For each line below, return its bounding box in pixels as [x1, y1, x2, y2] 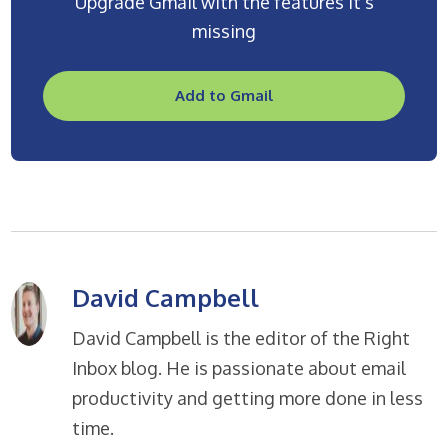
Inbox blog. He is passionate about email [72, 356, 407, 379]
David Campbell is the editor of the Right [72, 326, 411, 349]
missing [192, 19, 256, 42]
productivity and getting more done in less [72, 386, 424, 409]
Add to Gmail [175, 86, 273, 106]
